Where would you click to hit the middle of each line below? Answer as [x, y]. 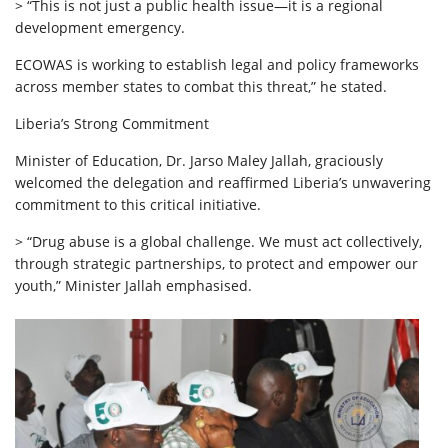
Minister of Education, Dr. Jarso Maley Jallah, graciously [199, 160]
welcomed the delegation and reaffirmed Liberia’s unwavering [223, 182]
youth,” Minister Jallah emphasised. [133, 285]
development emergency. [100, 27]
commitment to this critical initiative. [138, 204]
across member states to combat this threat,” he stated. [201, 86]
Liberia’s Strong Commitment [112, 123]
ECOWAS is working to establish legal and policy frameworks [217, 64]
